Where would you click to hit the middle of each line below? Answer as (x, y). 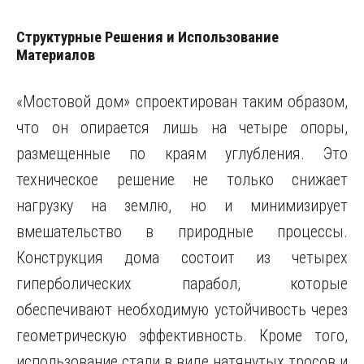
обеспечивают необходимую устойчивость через (182, 310)
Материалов (56, 55)
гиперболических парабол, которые (182, 284)
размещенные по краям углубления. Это (182, 154)
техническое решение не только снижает (182, 180)
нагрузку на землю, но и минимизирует (182, 206)
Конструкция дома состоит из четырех (182, 258)
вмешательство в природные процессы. (182, 232)
